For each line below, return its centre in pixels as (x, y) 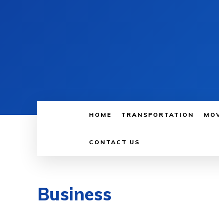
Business (74, 194)
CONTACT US (114, 142)
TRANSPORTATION (158, 115)
